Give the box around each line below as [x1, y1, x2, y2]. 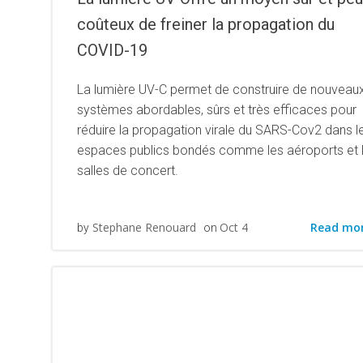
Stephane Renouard [92, 220, 196, 235]
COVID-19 [77, 41, 147, 60]
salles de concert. [77, 163, 178, 178]
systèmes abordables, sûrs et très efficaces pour [77, 102, 357, 117]
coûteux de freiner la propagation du [77, 15, 335, 34]
